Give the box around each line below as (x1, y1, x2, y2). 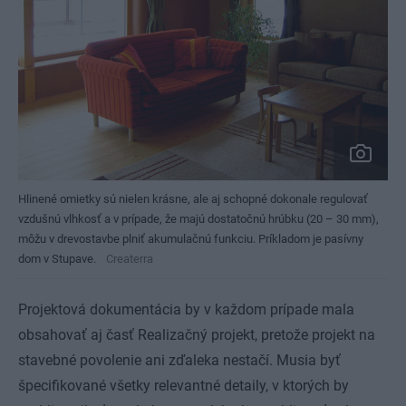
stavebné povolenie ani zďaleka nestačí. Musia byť (18, 352, 341, 370)
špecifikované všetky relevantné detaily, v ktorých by (18, 377, 349, 395)
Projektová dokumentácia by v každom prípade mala (18, 301, 354, 319)
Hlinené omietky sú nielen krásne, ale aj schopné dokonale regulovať (18, 192, 368, 207)
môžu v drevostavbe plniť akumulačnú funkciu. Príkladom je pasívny (18, 232, 363, 246)
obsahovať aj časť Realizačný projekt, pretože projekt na (18, 326, 375, 344)
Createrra (106, 252, 153, 266)
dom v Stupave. (18, 252, 96, 266)
